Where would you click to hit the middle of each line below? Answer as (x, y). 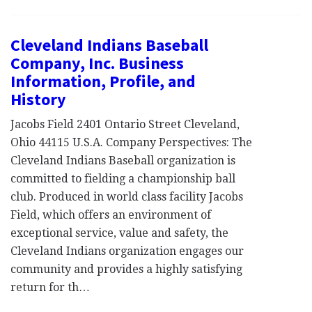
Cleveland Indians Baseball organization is (123, 161)
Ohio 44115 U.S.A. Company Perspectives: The (131, 142)
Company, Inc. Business (97, 63)
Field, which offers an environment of (111, 215)
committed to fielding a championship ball (123, 179)
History (38, 99)
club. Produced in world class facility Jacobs (127, 197)
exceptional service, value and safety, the (119, 233)
